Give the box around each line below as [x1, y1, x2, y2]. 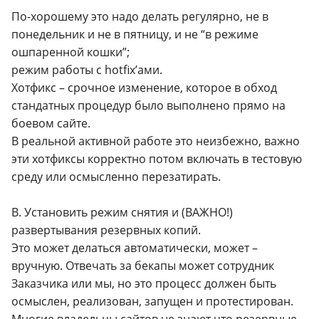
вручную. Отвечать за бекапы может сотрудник [11, 258, 274, 274]
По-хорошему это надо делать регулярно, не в [11, 9, 268, 25]
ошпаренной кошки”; [11, 44, 130, 61]
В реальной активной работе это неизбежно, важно [11, 133, 300, 150]
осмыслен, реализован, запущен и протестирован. [11, 293, 293, 310]
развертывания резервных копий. [11, 222, 201, 239]
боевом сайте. [11, 115, 90, 132]
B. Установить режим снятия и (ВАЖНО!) [11, 204, 233, 221]
